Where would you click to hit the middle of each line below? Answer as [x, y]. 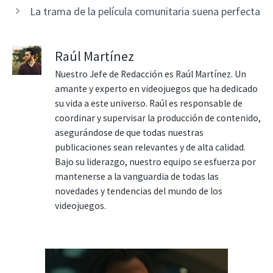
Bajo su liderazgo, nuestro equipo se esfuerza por [155, 161]
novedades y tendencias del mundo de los [139, 191]
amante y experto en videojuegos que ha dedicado [156, 88]
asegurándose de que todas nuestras [129, 132]
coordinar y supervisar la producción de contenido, [158, 118]
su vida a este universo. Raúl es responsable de [149, 103]
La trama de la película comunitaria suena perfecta [145, 11]
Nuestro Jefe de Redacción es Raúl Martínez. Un [151, 74]
